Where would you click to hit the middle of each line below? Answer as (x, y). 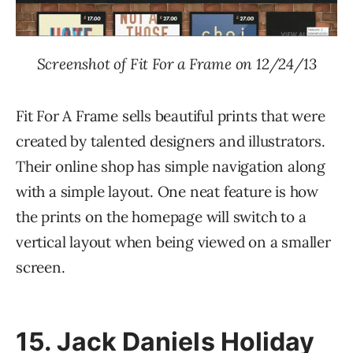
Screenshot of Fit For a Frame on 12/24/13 (176, 63)
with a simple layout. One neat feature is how (167, 191)
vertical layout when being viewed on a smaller (173, 242)
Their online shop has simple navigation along (171, 166)
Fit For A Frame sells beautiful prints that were (171, 115)
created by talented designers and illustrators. (171, 141)
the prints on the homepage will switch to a (161, 216)
